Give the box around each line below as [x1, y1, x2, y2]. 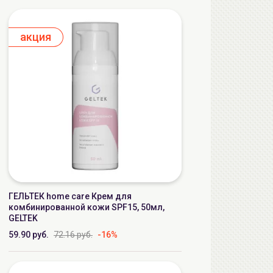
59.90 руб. [9, 230, 49, 239]
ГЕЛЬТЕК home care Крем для [9, 191, 132, 201]
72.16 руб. [54, 230, 93, 239]
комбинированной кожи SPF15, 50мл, [9, 202, 165, 212]
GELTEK [9, 213, 38, 223]
